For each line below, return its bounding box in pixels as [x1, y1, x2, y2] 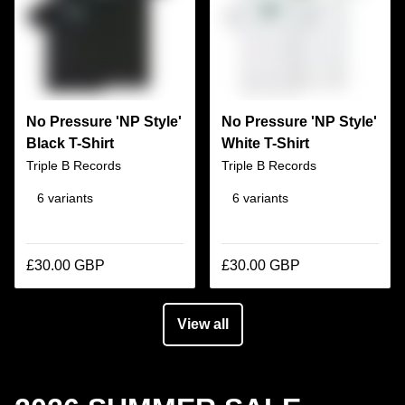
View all [176, 316, 229, 333]
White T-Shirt [221, 136, 309, 152]
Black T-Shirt [26, 136, 114, 152]
